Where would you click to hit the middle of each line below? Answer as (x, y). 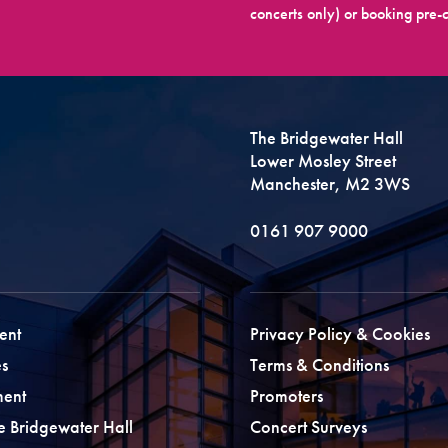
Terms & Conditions (320, 365)
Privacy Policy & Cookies (340, 334)
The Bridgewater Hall (327, 138)
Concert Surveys (309, 427)
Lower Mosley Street (323, 161)
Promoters (287, 396)
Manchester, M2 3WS (330, 184)
